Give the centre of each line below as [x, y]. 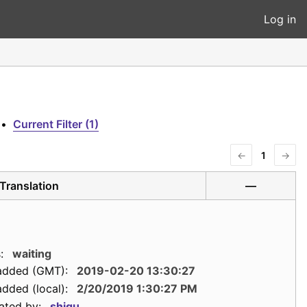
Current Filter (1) [56, 124]
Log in [280, 19]
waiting [32, 253]
